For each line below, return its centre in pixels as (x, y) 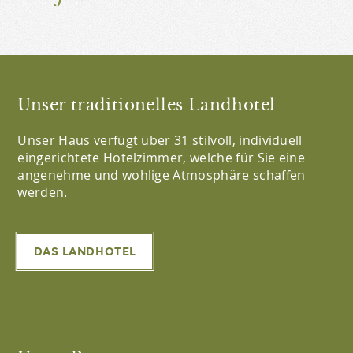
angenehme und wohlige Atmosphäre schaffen (162, 175)
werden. (43, 192)
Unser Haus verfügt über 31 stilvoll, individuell (160, 140)
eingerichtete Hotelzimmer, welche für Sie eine (162, 157)
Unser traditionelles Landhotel (147, 105)
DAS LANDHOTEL (85, 251)
